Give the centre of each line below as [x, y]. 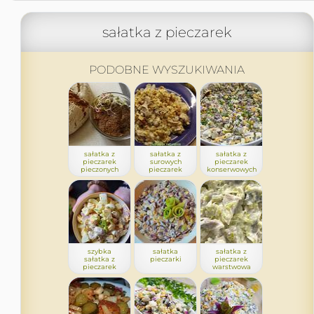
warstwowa [231, 267]
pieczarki [165, 259]
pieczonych [100, 169]
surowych [165, 162]
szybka [100, 251]
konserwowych [231, 169]
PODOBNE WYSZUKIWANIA [167, 70]
